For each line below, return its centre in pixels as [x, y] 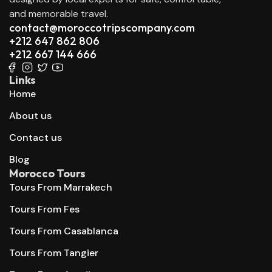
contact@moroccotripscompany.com [102, 28]
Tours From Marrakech [61, 188]
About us [30, 116]
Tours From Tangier [54, 253]
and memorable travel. [59, 14]
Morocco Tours [47, 174]
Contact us [36, 138]
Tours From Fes [44, 209]
